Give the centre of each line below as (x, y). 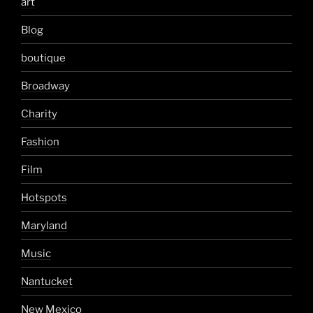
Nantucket (47, 281)
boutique (43, 58)
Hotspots (44, 197)
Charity (39, 114)
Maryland (44, 225)
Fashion (40, 141)
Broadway (45, 86)
